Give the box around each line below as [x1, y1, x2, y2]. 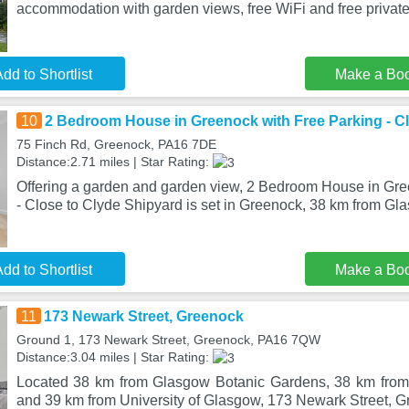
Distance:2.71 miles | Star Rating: [16, 154, 213, 169]
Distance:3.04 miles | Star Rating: [16, 350, 213, 364]
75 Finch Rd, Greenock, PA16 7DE [16, 137, 216, 152]
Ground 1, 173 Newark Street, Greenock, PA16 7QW [16, 332, 320, 347]
